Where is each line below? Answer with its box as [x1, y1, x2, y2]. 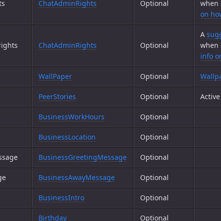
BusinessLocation [38, 132, 96, 142]
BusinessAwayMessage [38, 173, 115, 182]
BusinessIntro [38, 193, 84, 202]
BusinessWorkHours [38, 112, 105, 121]
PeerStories [38, 92, 76, 101]
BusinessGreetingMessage [38, 152, 127, 162]
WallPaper [38, 72, 72, 81]
